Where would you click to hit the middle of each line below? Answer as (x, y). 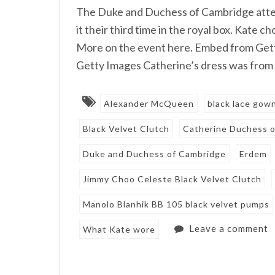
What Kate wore (119, 230)
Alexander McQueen (149, 104)
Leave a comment (228, 228)
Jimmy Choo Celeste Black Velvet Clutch (172, 179)
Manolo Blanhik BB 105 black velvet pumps (176, 204)
